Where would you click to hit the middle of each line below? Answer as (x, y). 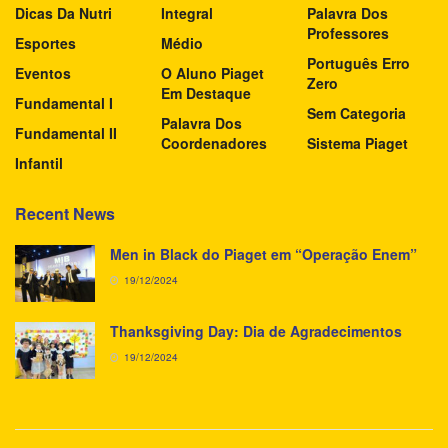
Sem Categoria (356, 112)
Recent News (65, 213)
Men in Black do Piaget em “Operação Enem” (263, 253)
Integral (187, 12)
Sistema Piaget (357, 142)
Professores (348, 32)
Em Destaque (206, 92)
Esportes (45, 42)
